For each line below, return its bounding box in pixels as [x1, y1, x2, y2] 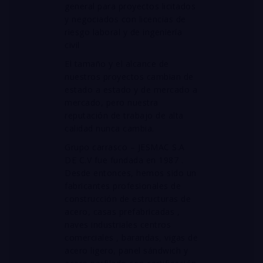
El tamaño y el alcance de [65, 58, 169, 69]
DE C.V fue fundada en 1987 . [65, 154, 183, 166]
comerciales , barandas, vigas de [65, 232, 198, 243]
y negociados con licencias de [65, 14, 186, 25]
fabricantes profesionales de [65, 180, 181, 191]
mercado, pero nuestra [65, 97, 159, 108]
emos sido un [141, 167, 197, 178]
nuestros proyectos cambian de [65, 71, 194, 82]
